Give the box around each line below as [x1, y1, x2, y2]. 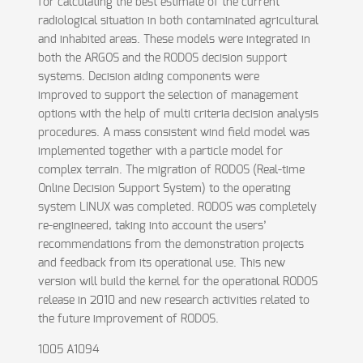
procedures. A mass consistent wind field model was [37, 127, 310, 139]
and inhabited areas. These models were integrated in [37, 34, 310, 45]
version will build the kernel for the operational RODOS [37, 276, 318, 288]
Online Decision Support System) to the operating [37, 183, 291, 194]
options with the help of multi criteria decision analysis [37, 109, 318, 120]
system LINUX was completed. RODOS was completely [37, 202, 317, 213]
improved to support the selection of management [37, 90, 298, 101]
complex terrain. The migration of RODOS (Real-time [37, 164, 305, 176]
